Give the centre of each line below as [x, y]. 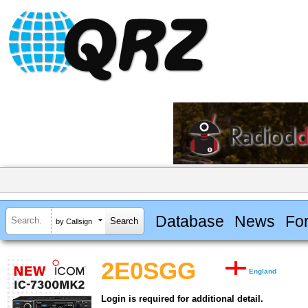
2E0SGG [148, 271]
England [263, 272]
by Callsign [74, 221]
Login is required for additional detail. [182, 299]
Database [189, 221]
